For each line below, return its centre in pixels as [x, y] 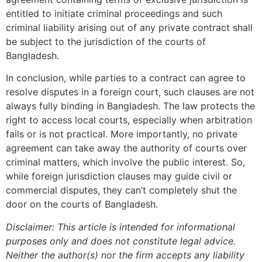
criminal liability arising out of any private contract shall [129, 27]
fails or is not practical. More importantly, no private [122, 134]
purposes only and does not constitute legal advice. [121, 241]
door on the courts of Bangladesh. [82, 204]
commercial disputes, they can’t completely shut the [121, 190]
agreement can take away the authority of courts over [126, 148]
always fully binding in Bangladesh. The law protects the [130, 106]
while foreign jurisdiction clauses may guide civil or [119, 176]
